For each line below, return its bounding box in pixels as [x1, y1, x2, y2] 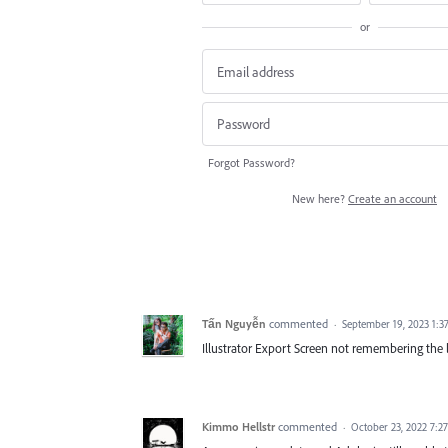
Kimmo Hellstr [202, 419, 275, 435]
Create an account [348, 191, 437, 207]
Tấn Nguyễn [202, 316, 266, 332]
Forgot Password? [208, 155, 295, 171]
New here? [292, 191, 348, 207]
